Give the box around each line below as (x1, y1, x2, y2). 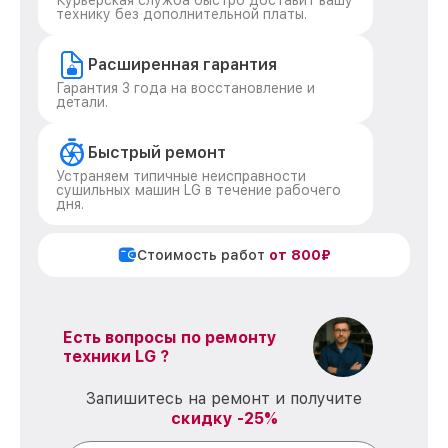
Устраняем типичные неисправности (56, 168, 306, 184)
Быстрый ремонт (88, 143, 226, 162)
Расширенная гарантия (88, 55, 277, 74)
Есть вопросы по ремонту (63, 328, 277, 347)
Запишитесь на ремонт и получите (86, 389, 362, 408)
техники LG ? (63, 347, 169, 366)
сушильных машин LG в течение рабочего (56, 182, 341, 198)
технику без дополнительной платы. (56, 6, 307, 22)
